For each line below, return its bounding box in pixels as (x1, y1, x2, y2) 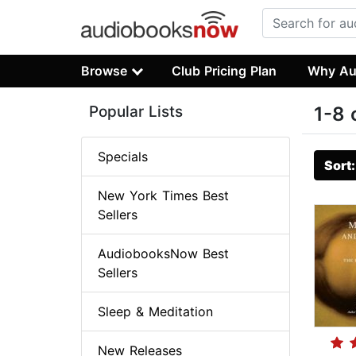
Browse (81, 62, 127, 79)
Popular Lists (89, 103, 183, 122)
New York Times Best (98, 188, 229, 204)
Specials (98, 149, 148, 165)
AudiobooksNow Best (98, 246, 229, 262)
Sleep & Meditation (98, 304, 213, 320)
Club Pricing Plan (172, 62, 277, 79)
